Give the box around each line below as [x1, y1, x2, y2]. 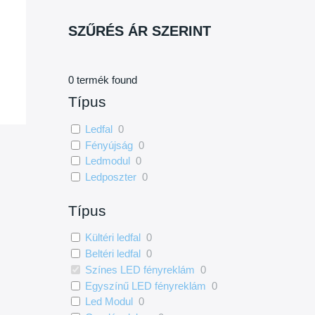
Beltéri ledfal [85, 247, 141, 259]
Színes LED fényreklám [85, 263, 195, 276]
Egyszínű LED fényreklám [85, 279, 207, 292]
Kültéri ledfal [85, 231, 141, 244]
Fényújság [85, 139, 134, 151]
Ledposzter [85, 171, 137, 183]
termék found [73, 74, 137, 86]
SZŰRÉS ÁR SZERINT [67, 23, 211, 39]
